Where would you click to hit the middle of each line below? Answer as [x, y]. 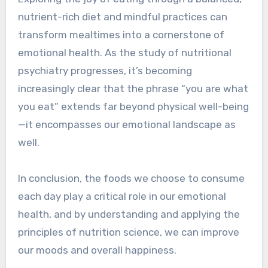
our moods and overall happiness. [97, 250]
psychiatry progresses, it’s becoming [105, 71]
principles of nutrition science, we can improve [128, 232]
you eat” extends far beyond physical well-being [133, 107]
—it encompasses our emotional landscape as [127, 125]
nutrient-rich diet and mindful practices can [122, 17]
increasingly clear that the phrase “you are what [133, 89]
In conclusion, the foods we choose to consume [131, 179]
